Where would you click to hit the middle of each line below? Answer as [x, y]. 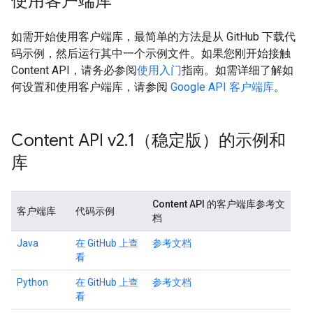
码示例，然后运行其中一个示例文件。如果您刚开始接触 [151, 53]
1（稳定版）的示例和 [207, 140]
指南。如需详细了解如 [238, 70]
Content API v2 [68, 140]
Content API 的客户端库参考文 [219, 204]
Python [32, 282]
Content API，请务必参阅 [74, 70]
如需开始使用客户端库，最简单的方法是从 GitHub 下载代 [153, 37]
